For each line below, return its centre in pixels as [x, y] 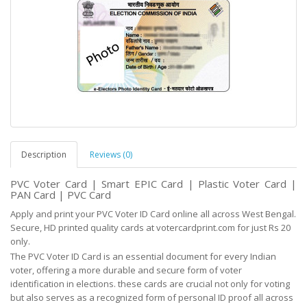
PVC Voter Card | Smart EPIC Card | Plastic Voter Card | [153, 183]
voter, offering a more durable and [83, 270]
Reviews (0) [111, 154]
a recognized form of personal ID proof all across [190, 297]
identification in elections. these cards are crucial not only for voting [150, 283]
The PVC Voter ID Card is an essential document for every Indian [143, 256]
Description [44, 154]
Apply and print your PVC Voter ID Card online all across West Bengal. [153, 213]
